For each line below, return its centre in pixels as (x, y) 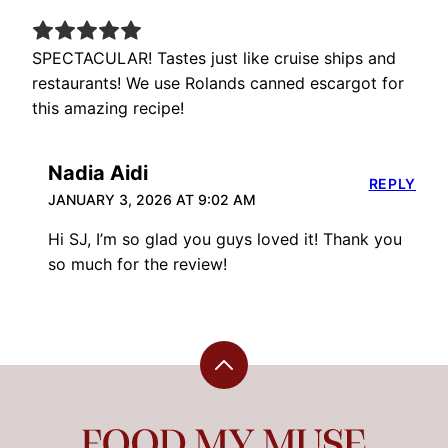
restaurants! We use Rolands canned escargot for (218, 83)
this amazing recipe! (108, 108)
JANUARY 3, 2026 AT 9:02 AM (152, 200)
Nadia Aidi (98, 173)
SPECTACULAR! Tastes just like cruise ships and (214, 58)
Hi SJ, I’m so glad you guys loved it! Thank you (225, 239)
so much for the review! (137, 264)
